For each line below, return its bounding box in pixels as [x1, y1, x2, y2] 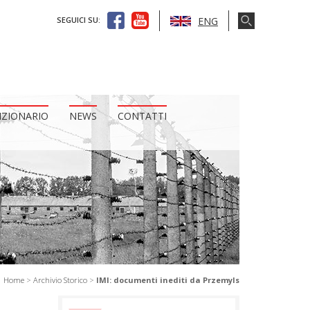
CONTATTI [118, 109, 167, 122]
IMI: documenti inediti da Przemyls [96, 275, 239, 285]
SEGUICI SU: [57, 15, 100, 26]
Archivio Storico [33, 275, 87, 285]
